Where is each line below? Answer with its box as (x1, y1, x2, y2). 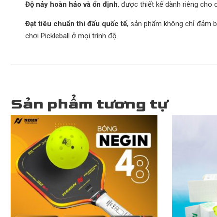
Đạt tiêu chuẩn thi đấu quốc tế (25, 19, 127, 28)
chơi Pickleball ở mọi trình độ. (25, 31, 118, 40)
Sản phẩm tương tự (11, 95, 168, 113)
